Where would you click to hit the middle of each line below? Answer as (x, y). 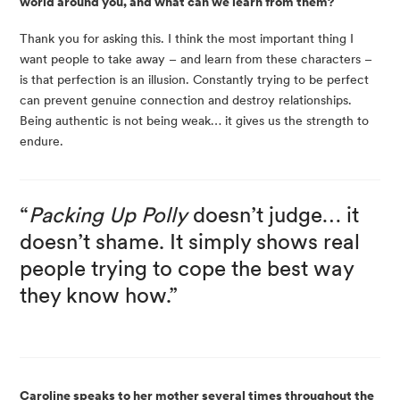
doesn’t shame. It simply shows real (190, 242)
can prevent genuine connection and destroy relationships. (186, 100)
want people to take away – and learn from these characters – (196, 59)
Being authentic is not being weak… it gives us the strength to (194, 121)
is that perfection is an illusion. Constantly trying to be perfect (194, 80)
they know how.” (99, 295)
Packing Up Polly (108, 215)
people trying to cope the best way (187, 268)
